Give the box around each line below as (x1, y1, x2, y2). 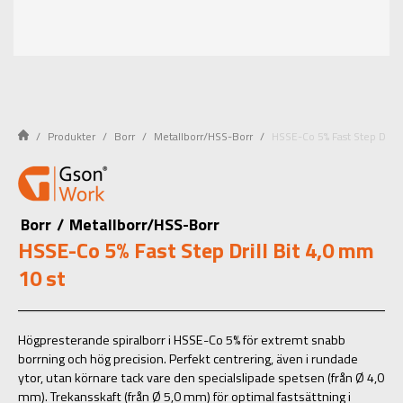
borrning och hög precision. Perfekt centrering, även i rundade (18, 349, 358, 369)
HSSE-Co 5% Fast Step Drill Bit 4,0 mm (18, 233, 374, 266)
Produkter (48, 128, 95, 145)
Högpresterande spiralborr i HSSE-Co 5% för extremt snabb (18, 330, 345, 350)
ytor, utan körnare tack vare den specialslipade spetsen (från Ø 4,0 (18, 368, 384, 388)
